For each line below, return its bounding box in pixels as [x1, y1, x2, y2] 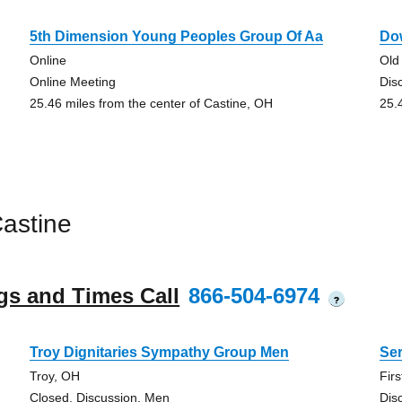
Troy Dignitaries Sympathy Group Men [29, 345, 289, 360]
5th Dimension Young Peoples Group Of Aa [29, 29, 323, 44]
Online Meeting [29, 74, 116, 89]
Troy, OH [29, 369, 80, 383]
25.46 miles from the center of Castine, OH [29, 96, 273, 110]
